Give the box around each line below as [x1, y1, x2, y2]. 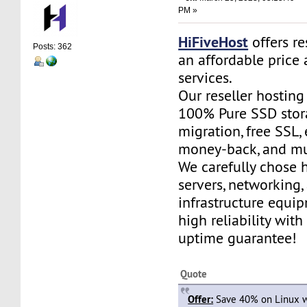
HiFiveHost [178, 32, 249, 51]
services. [178, 68, 233, 87]
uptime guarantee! [178, 228, 297, 247]
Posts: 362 [33, 42, 73, 52]
